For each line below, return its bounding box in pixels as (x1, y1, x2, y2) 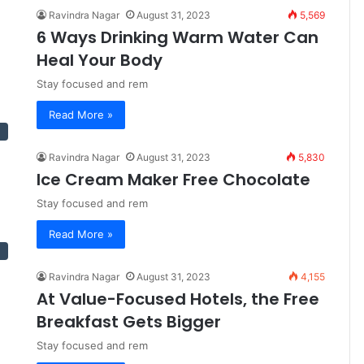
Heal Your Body (37, 49, 162, 72)
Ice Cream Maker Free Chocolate (37, 168, 310, 192)
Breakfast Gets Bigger (37, 310, 221, 334)
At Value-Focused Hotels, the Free (37, 288, 319, 311)
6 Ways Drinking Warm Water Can (37, 26, 318, 50)
